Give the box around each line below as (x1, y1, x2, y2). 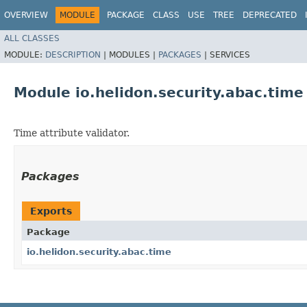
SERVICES (210, 49, 250, 60)
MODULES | (109, 49, 158, 60)
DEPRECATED (243, 10, 297, 20)
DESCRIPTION (45, 49, 101, 60)
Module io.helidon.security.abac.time (14, 84, 304, 101)
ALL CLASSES (4, 33, 60, 43)
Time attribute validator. (14, 127, 130, 138)
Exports (30, 205, 72, 217)
